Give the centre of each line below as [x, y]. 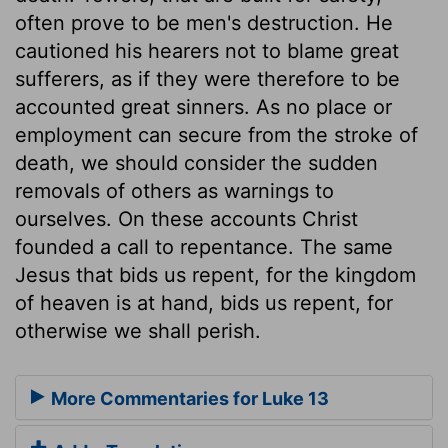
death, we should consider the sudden [196, 162]
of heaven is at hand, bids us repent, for [204, 302]
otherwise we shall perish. [138, 330]
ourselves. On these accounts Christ [186, 218]
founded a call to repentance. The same [204, 246]
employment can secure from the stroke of [216, 134]
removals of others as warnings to [174, 190]
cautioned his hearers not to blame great [207, 50]
